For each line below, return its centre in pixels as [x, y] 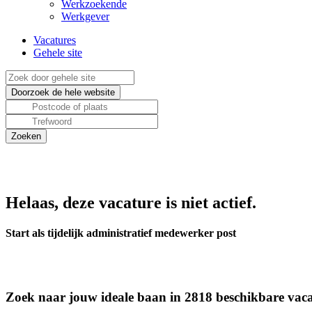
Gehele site [58, 53]
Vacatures [55, 40]
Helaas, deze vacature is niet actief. [131, 203]
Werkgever [85, 16]
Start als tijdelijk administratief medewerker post [121, 233]
